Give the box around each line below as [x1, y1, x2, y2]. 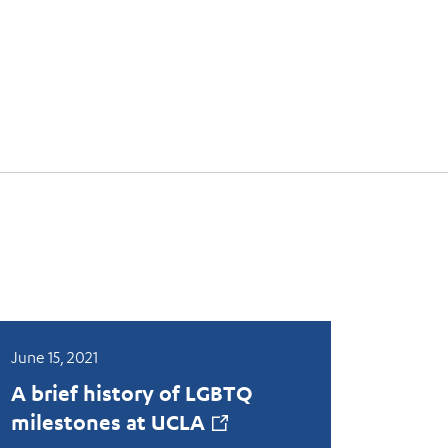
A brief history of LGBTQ [10, 380, 253, 407]
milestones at [10, 409, 151, 436]
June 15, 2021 [10, 347, 98, 368]
